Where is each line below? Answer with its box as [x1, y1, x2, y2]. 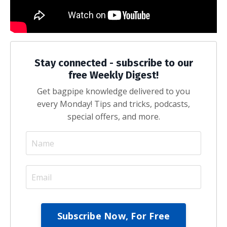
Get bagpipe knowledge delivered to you [37, 86, 190, 97]
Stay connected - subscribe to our [34, 57, 193, 69]
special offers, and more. [67, 111, 160, 122]
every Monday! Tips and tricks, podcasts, [37, 98, 190, 109]
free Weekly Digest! [68, 69, 159, 81]
